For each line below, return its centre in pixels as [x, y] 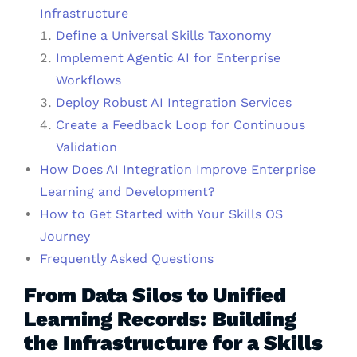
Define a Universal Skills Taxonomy [163, 36]
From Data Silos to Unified [155, 295]
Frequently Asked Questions [127, 259]
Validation [86, 147]
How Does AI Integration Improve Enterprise [178, 170]
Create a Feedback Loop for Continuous [180, 125]
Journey [65, 237]
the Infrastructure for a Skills [173, 343]
